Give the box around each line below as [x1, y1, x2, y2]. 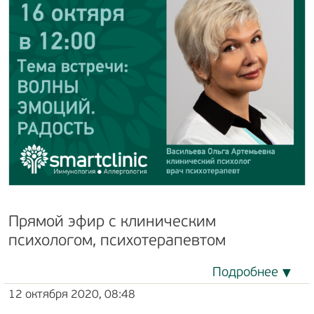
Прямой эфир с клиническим [8, 214, 216, 231]
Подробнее [212, 266, 278, 280]
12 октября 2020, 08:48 [8, 288, 135, 301]
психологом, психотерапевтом [8, 233, 226, 250]
